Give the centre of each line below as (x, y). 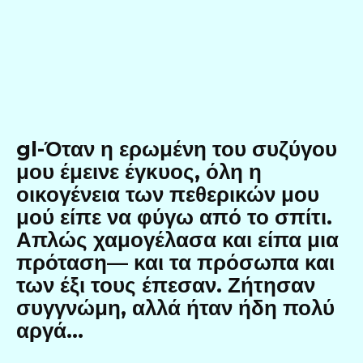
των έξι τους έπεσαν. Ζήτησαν (166, 285)
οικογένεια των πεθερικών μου (168, 194)
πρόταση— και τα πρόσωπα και (175, 263)
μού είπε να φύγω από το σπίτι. (174, 217)
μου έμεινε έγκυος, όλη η (139, 172)
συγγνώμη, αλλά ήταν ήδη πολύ (175, 308)
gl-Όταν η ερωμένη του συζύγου (177, 149)
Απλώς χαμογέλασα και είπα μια (177, 240)
